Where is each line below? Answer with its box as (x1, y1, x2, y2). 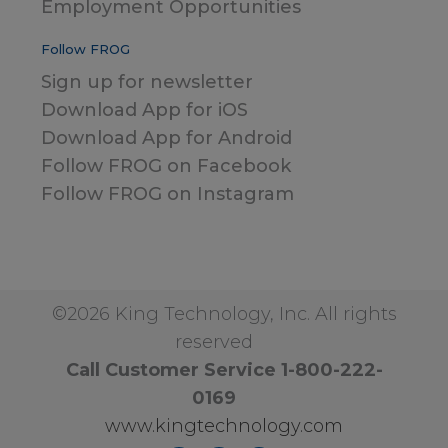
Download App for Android (41, 126, 292, 149)
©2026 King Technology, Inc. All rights (51, 302, 397, 325)
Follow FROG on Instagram (41, 182, 294, 205)
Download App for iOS (41, 98, 248, 121)
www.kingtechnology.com (105, 414, 343, 437)
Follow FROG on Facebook (41, 154, 291, 177)
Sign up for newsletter (41, 70, 253, 93)
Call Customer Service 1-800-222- (65, 358, 383, 381)
